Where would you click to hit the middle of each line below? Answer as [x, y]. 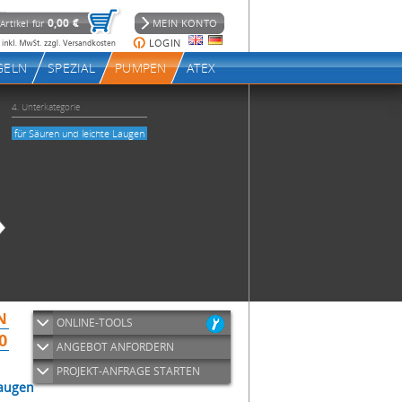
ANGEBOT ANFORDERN [115, 347]
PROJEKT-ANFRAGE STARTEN [128, 371]
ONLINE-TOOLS [95, 323]
